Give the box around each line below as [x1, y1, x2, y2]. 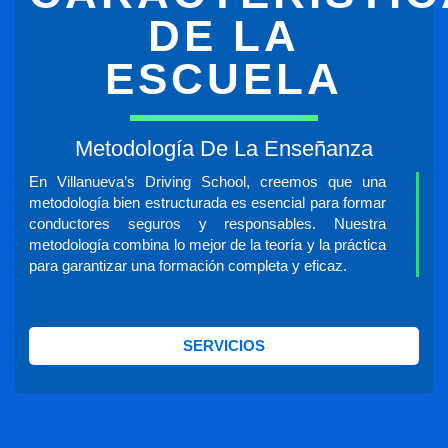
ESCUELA [105, 53, 343, 103]
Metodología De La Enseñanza [75, 135, 373, 161]
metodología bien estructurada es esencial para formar [29, 194, 387, 211]
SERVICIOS [183, 337, 265, 354]
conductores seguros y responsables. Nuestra [29, 215, 387, 232]
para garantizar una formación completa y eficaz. [29, 257, 348, 274]
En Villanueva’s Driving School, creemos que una [29, 173, 387, 190]
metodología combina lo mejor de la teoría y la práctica [29, 236, 387, 253]
